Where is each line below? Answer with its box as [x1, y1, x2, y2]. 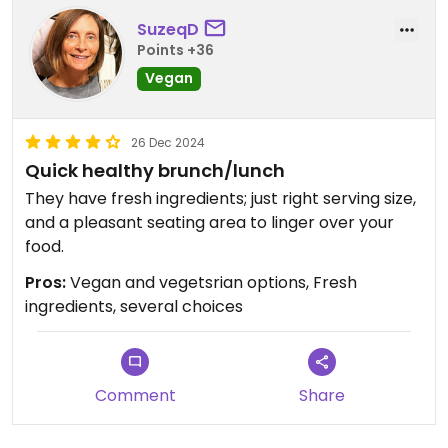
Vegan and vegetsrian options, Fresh [66, 271, 357, 295]
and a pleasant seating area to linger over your [25, 211, 394, 235]
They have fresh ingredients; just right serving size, [25, 187, 416, 211]
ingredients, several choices [25, 295, 243, 319]
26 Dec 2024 [131, 134, 205, 152]
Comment [94, 384, 176, 408]
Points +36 [137, 39, 214, 60]
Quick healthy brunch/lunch [25, 158, 285, 184]
